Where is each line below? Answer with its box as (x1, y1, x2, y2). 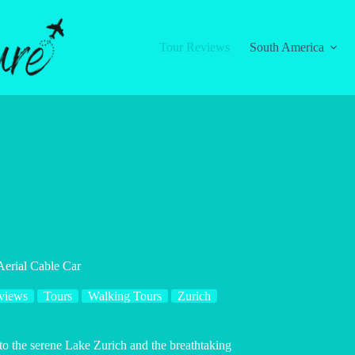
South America (249, 40, 324, 54)
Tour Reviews (158, 40, 230, 54)
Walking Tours (88, 289, 162, 303)
